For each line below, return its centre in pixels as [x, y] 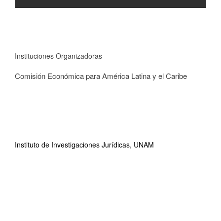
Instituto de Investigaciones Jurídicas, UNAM [84, 145]
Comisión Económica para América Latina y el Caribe [101, 76]
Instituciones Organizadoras [58, 56]
